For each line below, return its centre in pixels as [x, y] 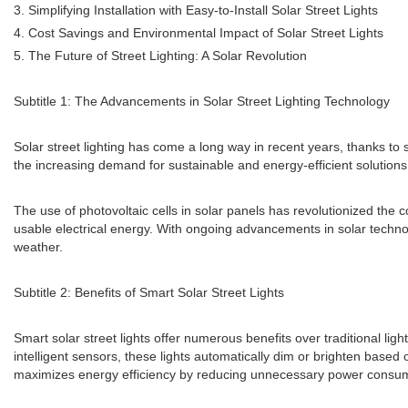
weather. [38, 247]
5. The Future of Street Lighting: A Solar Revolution [160, 56]
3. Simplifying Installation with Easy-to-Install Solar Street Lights [196, 10]
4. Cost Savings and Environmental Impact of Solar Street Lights [199, 33]
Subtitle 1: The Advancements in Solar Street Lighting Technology [202, 101]
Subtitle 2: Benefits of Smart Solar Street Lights [149, 292]
